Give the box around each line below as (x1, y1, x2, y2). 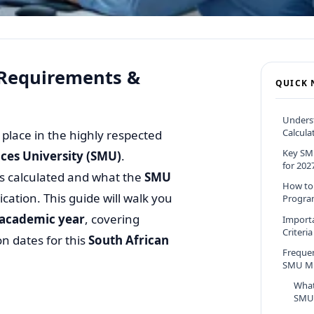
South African (88, 231, 169, 248)
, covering (85, 210, 139, 227)
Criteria (282, 225, 313, 238)
